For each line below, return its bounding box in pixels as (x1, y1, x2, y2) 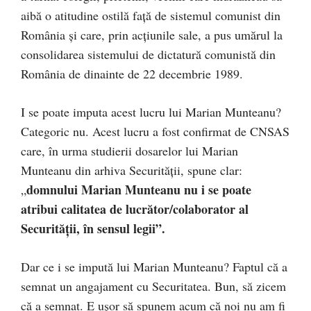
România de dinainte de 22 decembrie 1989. (21, 65, 243, 82)
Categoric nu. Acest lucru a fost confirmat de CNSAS (21, 123, 289, 140)
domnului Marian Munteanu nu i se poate (26, 180, 251, 199)
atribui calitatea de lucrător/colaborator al (21, 200, 249, 218)
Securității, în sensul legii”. (21, 219, 165, 237)
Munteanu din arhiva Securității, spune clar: (21, 162, 242, 178)
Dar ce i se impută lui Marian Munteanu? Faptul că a (21, 258, 287, 275)
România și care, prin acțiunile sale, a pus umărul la (21, 26, 283, 43)
